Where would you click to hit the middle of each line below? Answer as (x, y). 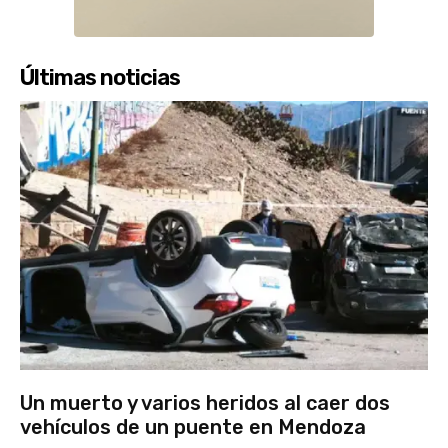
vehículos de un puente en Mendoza (193, 427)
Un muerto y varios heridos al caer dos (205, 403)
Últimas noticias (100, 78)
